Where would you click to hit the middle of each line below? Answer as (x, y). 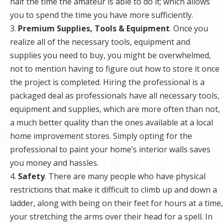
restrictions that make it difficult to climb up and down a (113, 190)
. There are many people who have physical (125, 176)
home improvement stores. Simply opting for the (101, 136)
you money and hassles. (54, 163)
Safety (31, 176)
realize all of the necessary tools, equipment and (100, 42)
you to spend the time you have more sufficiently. (102, 15)
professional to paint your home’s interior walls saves (110, 150)
